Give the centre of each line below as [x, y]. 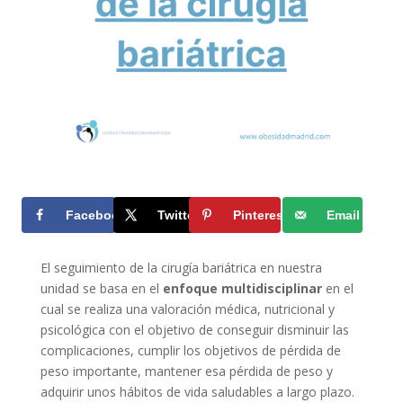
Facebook [96, 215]
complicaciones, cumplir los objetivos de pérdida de [190, 351]
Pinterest [261, 215]
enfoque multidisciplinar [242, 289]
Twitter [179, 215]
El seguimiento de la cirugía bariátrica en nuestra [181, 268]
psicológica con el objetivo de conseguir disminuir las [194, 330]
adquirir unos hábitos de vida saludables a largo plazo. [197, 392]
